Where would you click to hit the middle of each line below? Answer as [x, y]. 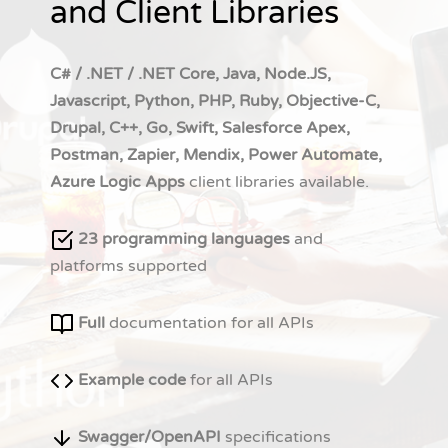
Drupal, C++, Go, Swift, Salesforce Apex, [200, 128]
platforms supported [128, 266]
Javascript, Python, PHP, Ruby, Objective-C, [215, 101]
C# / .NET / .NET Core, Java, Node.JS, [190, 74]
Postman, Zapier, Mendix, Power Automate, [216, 155]
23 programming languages [184, 239]
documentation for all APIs [209, 323]
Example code [130, 380]
